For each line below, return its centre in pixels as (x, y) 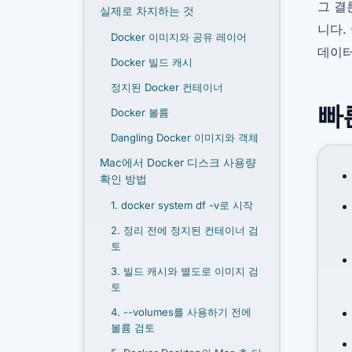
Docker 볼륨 (140, 112)
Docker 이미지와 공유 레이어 (179, 37)
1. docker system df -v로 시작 (182, 205)
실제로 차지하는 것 (147, 11)
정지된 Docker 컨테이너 (167, 87)
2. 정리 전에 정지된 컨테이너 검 (185, 230)
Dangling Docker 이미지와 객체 (185, 137)
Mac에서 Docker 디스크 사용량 (178, 162)
